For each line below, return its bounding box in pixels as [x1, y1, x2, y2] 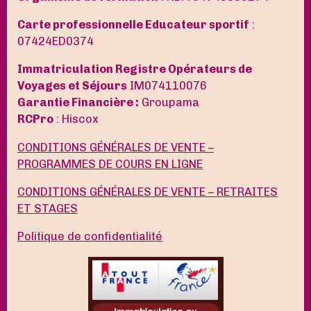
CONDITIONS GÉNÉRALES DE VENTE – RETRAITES [17, 185, 278, 199]
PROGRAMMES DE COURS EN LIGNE [17, 157, 203, 171]
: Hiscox [53, 112, 99, 126]
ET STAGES [17, 201, 78, 215]
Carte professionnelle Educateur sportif [17, 17, 249, 31]
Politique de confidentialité [17, 230, 162, 244]
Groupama [139, 96, 199, 110]
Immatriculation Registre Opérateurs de [17, 62, 252, 76]
